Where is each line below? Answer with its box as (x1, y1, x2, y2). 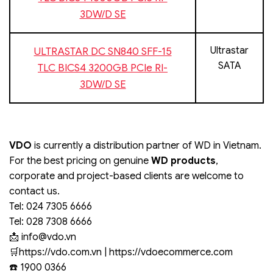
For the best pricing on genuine (9, 154, 151, 167)
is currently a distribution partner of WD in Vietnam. (32, 139, 261, 152)
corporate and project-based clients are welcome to (9, 169, 244, 182)
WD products (151, 154, 216, 167)
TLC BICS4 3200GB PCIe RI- (38, 61, 168, 74)
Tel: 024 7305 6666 (9, 200, 92, 213)
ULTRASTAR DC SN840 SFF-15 (34, 44, 172, 58)
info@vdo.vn (21, 230, 76, 243)
